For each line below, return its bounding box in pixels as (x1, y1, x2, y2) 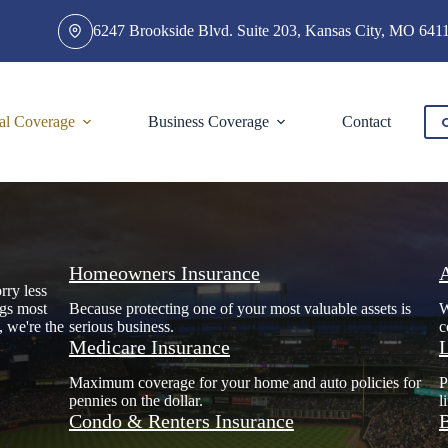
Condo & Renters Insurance (68, 410, 294, 432)
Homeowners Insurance (68, 262, 260, 284)
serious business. (68, 318, 174, 335)
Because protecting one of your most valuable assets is (68, 300, 411, 317)
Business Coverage (148, 113, 270, 130)
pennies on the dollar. (68, 392, 203, 409)
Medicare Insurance (68, 336, 230, 358)
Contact (342, 113, 392, 130)
